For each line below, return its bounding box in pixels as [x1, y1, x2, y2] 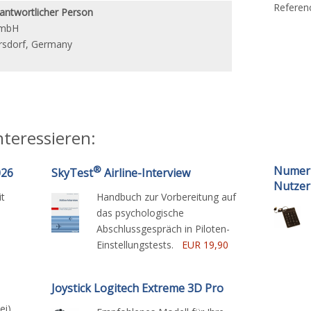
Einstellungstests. [96, 238, 182, 252]
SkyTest [51, 165, 93, 181]
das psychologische [96, 206, 184, 220]
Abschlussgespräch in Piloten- [96, 222, 230, 236]
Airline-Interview [101, 165, 190, 181]
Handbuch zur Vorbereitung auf [96, 190, 236, 204]
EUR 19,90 [182, 238, 228, 252]
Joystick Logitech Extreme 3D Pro [51, 280, 224, 296]
